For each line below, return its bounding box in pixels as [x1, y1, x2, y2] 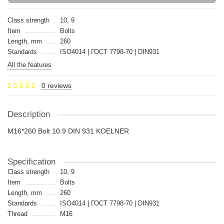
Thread [7, 210, 27, 217]
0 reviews [41, 81, 71, 89]
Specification [7, 157, 55, 166]
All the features [7, 61, 51, 68]
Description [7, 109, 50, 119]
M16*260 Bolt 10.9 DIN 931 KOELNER [7, 127, 129, 135]
